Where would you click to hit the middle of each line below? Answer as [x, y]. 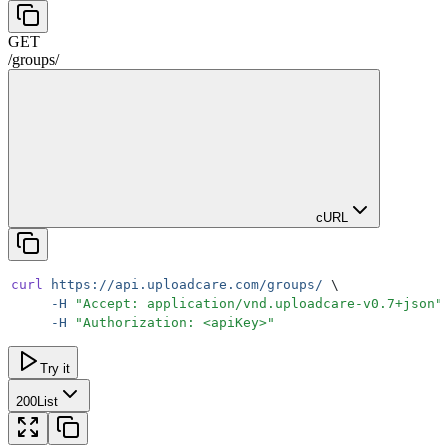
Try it [55, 368]
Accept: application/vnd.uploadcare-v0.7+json [259, 303]
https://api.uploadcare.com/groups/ [183, 284]
